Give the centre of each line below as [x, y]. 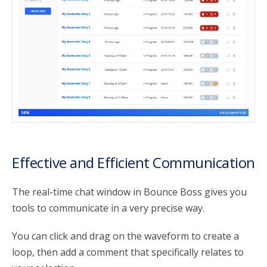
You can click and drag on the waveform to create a [125, 236]
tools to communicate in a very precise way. [108, 208]
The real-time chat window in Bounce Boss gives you [129, 192]
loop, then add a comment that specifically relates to [128, 252]
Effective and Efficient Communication [133, 163]
